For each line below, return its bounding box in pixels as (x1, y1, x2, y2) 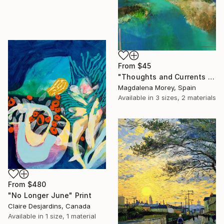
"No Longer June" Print (8, 190, 92, 199)
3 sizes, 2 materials (155, 93, 216, 101)
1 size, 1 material (45, 211, 96, 220)
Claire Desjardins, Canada (8, 201, 90, 210)
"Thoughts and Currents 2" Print (207, 72, 214, 81)
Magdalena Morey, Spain (118, 83, 196, 91)
